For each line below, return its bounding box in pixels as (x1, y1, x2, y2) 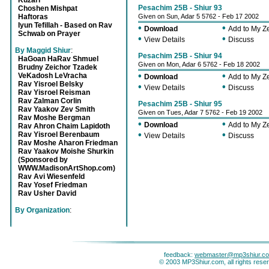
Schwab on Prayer (18, 29, 80, 38)
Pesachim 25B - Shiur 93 (138, 4, 222, 12)
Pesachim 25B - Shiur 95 (138, 100, 222, 108)
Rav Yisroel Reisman (18, 88, 90, 97)
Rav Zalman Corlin (18, 97, 81, 105)
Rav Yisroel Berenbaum (18, 130, 100, 139)
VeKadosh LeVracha (18, 71, 87, 80)
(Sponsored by (18, 156, 68, 164)
